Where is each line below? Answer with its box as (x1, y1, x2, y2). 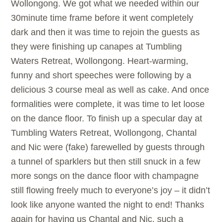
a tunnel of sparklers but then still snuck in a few (11, 157, 201, 167)
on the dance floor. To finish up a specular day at (11, 113, 203, 124)
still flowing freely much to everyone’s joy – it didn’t (11, 185, 211, 196)
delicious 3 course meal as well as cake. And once (11, 85, 210, 95)
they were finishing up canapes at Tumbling (11, 42, 182, 52)
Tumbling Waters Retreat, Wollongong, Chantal (11, 128, 197, 138)
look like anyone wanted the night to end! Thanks (11, 200, 205, 210)
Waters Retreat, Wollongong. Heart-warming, (11, 56, 189, 66)
